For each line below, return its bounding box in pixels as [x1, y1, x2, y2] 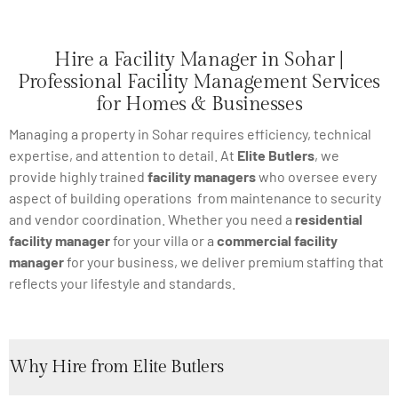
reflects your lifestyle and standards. [9, 274, 235, 291]
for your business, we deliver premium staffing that [64, 252, 384, 270]
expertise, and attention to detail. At [9, 146, 237, 163]
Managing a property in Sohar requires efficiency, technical [9, 124, 371, 142]
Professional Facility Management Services [18, 70, 380, 94]
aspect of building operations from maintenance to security [9, 188, 381, 206]
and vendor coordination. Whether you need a [9, 210, 295, 227]
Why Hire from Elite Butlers [9, 356, 224, 378]
